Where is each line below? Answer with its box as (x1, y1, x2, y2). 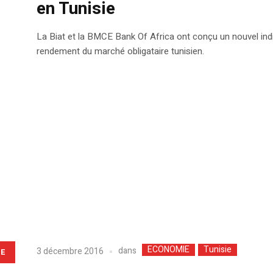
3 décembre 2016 (36, 244, 104, 258)
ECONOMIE (147, 243, 190, 257)
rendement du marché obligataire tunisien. (36, 44, 204, 58)
